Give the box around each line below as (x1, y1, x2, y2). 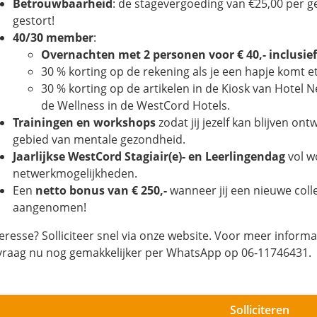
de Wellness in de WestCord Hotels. (41, 98, 230, 113)
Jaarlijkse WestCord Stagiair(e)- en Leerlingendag (13, 149, 285, 164)
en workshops (76, 115, 158, 130)
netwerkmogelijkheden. (13, 166, 137, 181)
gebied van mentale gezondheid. (13, 132, 188, 147)
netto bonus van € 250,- (35, 183, 167, 198)
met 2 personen (118, 47, 209, 62)
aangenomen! (13, 200, 86, 215)
